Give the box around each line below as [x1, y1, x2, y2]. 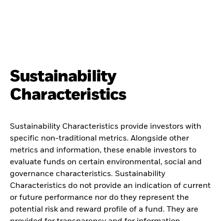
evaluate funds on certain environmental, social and [10, 158, 202, 166]
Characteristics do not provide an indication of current [10, 182, 211, 190]
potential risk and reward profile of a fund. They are [10, 205, 198, 214]
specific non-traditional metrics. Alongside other [10, 134, 189, 143]
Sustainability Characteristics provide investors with [10, 122, 201, 131]
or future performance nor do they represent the [10, 193, 189, 202]
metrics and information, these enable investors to [10, 146, 196, 154]
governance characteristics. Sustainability [10, 170, 165, 178]
